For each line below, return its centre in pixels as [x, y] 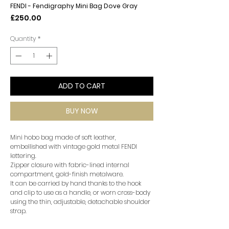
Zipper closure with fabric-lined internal [70, 165]
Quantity [23, 39]
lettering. [23, 156]
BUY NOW [82, 111]
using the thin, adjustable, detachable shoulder [80, 202]
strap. [18, 211]
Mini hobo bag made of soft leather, [63, 137]
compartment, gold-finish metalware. [67, 174]
